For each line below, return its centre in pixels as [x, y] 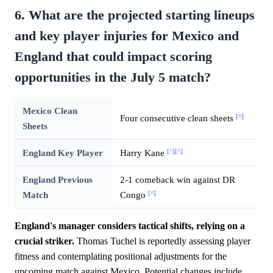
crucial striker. [44, 241]
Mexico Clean [50, 111]
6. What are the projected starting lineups [135, 16]
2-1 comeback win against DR [177, 180]
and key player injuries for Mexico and [127, 36]
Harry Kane [143, 153]
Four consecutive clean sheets [178, 118]
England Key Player [62, 153]
